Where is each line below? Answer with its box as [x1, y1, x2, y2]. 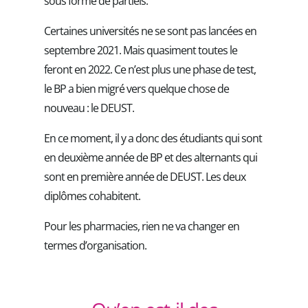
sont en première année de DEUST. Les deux [44, 168, 245, 184]
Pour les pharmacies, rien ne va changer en [44, 218, 239, 234]
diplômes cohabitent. [44, 188, 140, 203]
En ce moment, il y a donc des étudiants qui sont [44, 130, 262, 146]
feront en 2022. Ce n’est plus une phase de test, [44, 61, 256, 77]
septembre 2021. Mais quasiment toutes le [44, 42, 237, 58]
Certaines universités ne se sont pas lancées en [44, 23, 256, 38]
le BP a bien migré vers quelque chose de [44, 80, 229, 96]
